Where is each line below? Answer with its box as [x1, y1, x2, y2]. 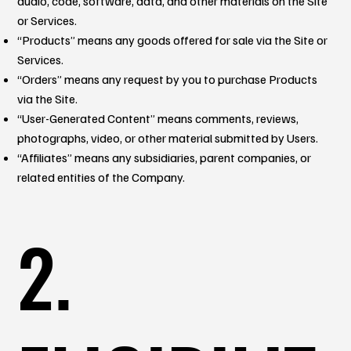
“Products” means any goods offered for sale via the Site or [17, 31, 328, 48]
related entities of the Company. [17, 168, 186, 185]
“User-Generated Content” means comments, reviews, [17, 110, 299, 126]
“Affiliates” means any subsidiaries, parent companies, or [17, 149, 312, 165]
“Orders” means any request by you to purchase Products [17, 71, 318, 87]
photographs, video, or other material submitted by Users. [17, 129, 319, 146]
